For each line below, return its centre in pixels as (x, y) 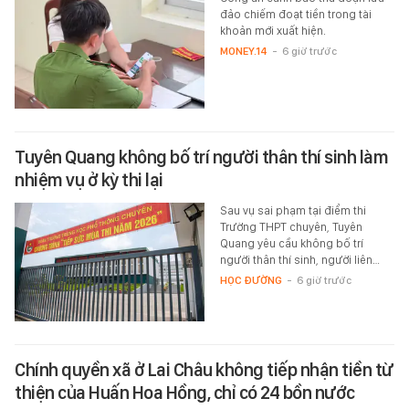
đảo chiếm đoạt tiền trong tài (295, 15)
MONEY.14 (243, 52)
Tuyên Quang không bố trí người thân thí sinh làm (201, 157)
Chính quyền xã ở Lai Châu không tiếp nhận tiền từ (204, 370)
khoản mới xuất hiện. (273, 31)
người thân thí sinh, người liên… (299, 260)
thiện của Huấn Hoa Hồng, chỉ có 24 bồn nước (185, 393)
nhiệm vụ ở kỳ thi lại (89, 180)
